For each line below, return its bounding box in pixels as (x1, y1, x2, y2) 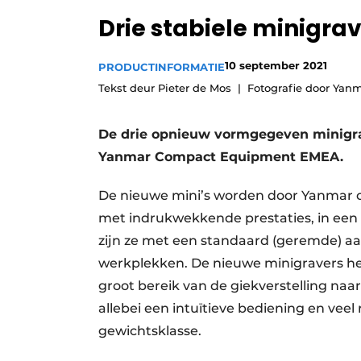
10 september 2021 (225, 59, 327, 73)
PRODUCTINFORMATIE (98, 60, 225, 74)
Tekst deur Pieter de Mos (98, 81, 231, 95)
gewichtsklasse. (98, 323, 201, 339)
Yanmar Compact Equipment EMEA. (98, 149, 343, 165)
